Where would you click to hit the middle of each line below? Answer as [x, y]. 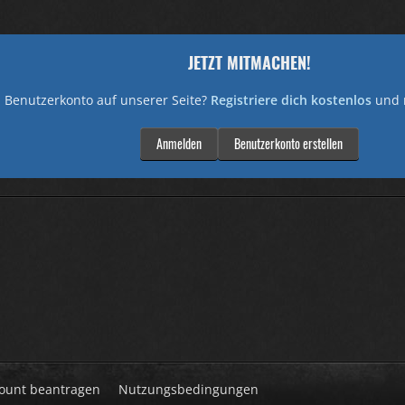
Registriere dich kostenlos [291, 99]
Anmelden [179, 143]
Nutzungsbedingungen [188, 389]
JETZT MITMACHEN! [250, 62]
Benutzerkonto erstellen [289, 143]
